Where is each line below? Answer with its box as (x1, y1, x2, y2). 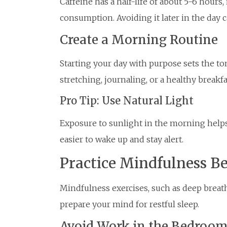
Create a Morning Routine (60, 32, 218, 48)
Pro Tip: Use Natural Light (60, 94, 194, 107)
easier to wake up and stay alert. (60, 134, 183, 145)
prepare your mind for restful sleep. (60, 199, 199, 209)
